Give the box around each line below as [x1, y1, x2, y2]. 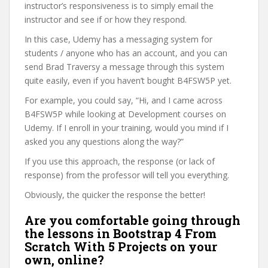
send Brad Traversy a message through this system [25, 61, 224, 72]
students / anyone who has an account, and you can [25, 47, 227, 59]
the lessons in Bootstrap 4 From [25, 226, 217, 241]
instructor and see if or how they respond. [25, 14, 187, 25]
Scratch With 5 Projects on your [25, 239, 217, 254]
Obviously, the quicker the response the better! [25, 189, 205, 200]
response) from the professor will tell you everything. [25, 169, 229, 181]
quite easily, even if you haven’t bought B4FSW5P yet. [25, 75, 232, 86]
